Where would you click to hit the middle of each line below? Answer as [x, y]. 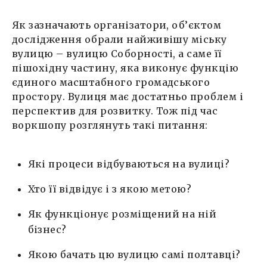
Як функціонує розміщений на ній [122, 214]
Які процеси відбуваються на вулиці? [129, 164]
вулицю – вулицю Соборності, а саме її [117, 53]
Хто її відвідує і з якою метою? [110, 189]
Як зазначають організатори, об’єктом [117, 25]
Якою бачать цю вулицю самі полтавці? [134, 254]
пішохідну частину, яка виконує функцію [125, 68]
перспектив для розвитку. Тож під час [115, 111]
